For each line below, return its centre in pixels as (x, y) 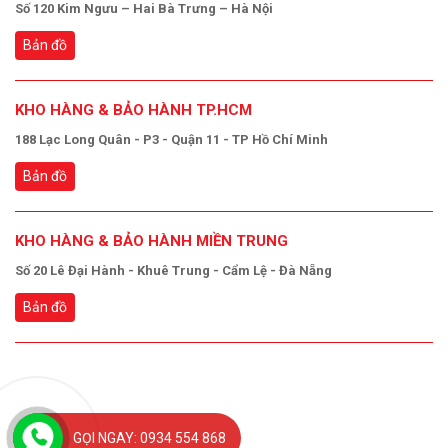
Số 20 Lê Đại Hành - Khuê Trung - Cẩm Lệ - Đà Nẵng (173, 271)
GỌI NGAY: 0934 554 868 (150, 438)
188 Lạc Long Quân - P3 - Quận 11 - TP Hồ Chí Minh (171, 140)
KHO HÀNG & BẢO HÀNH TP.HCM (133, 110)
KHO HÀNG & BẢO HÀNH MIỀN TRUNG (151, 241)
